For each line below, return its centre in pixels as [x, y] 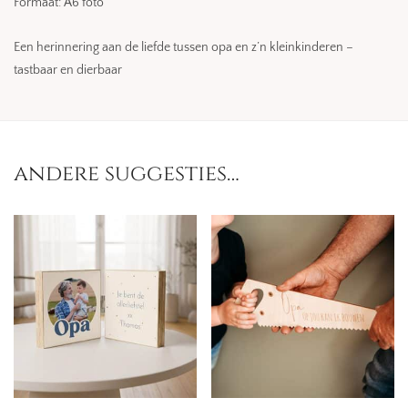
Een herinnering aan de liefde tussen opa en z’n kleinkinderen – [184, 47]
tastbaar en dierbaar [68, 70]
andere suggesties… [127, 174]
